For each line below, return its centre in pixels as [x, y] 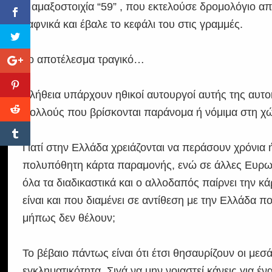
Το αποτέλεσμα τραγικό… [84, 60]
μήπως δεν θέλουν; [69, 218]
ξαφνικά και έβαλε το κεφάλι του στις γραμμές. [133, 25]
